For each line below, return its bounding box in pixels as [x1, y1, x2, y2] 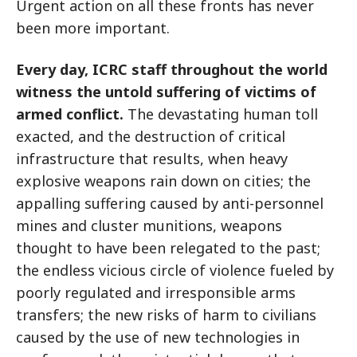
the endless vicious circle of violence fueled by [16, 261, 334, 280]
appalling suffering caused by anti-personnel [16, 194, 324, 213]
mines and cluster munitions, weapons [16, 216, 282, 235]
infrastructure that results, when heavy [16, 149, 288, 168]
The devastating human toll [124, 104, 318, 124]
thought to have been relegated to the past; [16, 238, 320, 257]
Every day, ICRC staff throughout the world [16, 60, 328, 79]
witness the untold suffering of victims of [16, 82, 316, 101]
